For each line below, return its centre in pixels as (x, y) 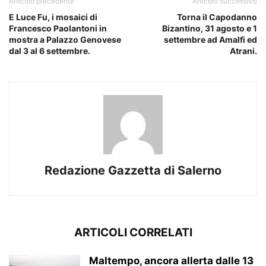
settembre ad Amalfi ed (210, 40)
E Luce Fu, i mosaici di (53, 17)
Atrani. (243, 51)
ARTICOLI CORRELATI (133, 233)
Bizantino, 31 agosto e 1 (210, 28)
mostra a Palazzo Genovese (65, 40)
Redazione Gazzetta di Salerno (133, 171)
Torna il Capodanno (217, 17)
